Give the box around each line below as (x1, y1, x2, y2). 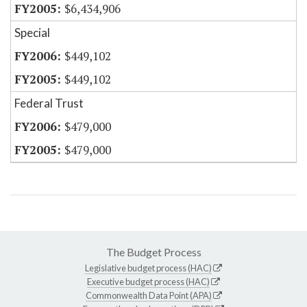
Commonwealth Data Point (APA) (85, 290, 212, 302)
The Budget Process (106, 245, 201, 259)
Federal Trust (14, 96, 84, 111)
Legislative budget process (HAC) (85, 262, 212, 274)
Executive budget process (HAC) (87, 276, 210, 288)
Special (14, 25, 50, 40)
